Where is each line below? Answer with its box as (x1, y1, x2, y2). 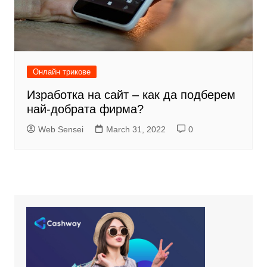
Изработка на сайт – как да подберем (26, 88, 235, 102)
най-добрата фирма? (26, 103, 144, 116)
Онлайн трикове (32, 67, 91, 77)
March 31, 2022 (105, 125, 166, 135)
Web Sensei (38, 125, 83, 135)
